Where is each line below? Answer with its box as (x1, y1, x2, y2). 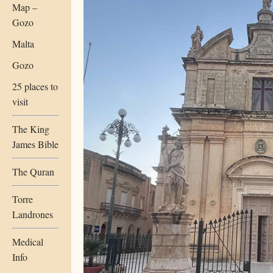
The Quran (12, 165, 54, 178)
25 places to (12, 79, 58, 93)
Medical (12, 235, 43, 248)
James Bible (12, 137, 58, 151)
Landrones (12, 207, 53, 221)
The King (12, 122, 49, 135)
